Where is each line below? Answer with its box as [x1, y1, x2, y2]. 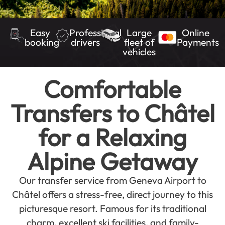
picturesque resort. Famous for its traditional [19, 202, 206, 214]
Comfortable [44, 74, 181, 104]
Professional [69, 27, 122, 39]
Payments [176, 36, 219, 48]
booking [24, 36, 59, 48]
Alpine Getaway [27, 146, 198, 176]
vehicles [123, 46, 156, 58]
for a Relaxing [38, 122, 187, 152]
